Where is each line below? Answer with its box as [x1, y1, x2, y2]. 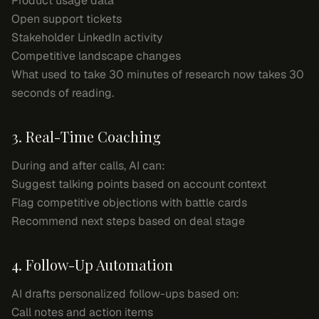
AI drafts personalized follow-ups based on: [11, 286, 239, 301]
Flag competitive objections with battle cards [11, 195, 247, 210]
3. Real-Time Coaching [11, 127, 161, 146]
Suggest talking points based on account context [11, 177, 266, 192]
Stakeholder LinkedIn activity [11, 30, 163, 45]
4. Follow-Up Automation [11, 255, 173, 274]
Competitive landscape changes [11, 48, 181, 63]
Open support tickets [11, 11, 122, 26]
